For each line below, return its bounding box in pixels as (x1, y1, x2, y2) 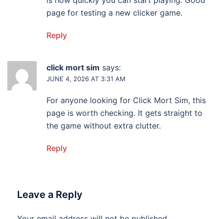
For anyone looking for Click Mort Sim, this (46, 95, 206, 106)
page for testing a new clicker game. (46, 8, 182, 18)
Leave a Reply (17, 189, 83, 201)
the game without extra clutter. (46, 121, 161, 131)
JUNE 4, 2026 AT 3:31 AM (46, 75, 126, 83)
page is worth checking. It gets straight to (46, 108, 202, 118)
